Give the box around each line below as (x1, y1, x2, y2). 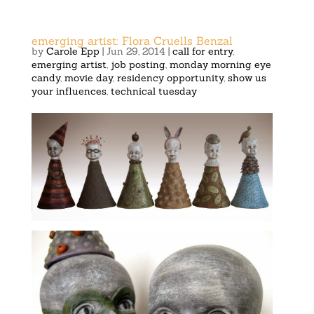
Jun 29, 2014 (106, 45, 165, 58)
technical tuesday (110, 85, 197, 98)
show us (227, 71, 266, 85)
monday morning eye (169, 58, 271, 71)
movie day (64, 71, 113, 85)
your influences (31, 85, 107, 98)
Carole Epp (46, 45, 100, 58)
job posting (110, 58, 165, 71)
